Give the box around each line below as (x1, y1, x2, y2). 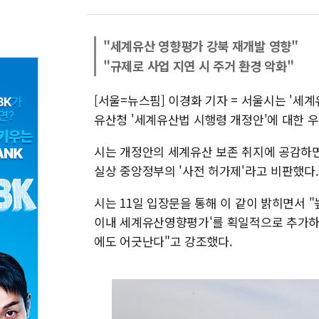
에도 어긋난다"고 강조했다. (94, 232, 233, 250)
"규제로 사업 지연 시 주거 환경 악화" (103, 57, 294, 75)
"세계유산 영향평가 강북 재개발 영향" (103, 37, 298, 55)
